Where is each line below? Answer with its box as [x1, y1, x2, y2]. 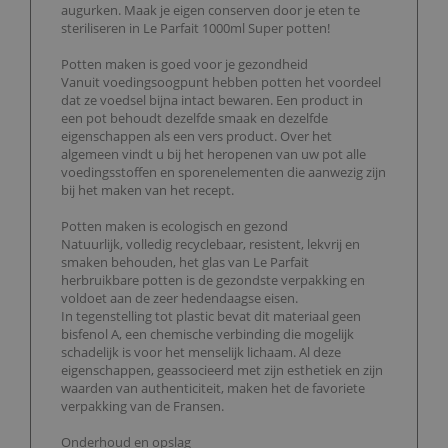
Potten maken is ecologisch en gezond [61, 217, 288, 236]
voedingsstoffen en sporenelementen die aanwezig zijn [61, 163, 386, 182]
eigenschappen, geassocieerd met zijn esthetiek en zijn [61, 361, 383, 380]
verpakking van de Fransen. [61, 397, 224, 416]
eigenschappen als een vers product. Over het [61, 127, 332, 146]
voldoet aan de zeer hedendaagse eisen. [61, 289, 298, 308]
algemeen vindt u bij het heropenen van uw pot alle [61, 145, 366, 164]
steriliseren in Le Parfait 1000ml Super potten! [61, 19, 330, 38]
